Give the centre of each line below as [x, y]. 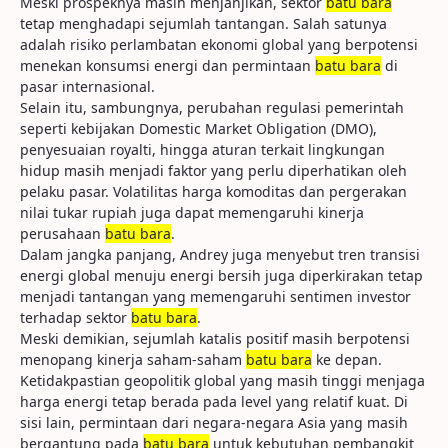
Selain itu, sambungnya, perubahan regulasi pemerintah [212, 107]
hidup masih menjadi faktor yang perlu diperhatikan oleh [213, 170]
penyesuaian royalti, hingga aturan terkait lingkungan [202, 149]
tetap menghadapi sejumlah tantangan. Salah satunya [203, 23]
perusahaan [62, 233]
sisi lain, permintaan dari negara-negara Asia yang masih [214, 422]
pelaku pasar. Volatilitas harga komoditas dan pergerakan [213, 191]
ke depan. [347, 359]
